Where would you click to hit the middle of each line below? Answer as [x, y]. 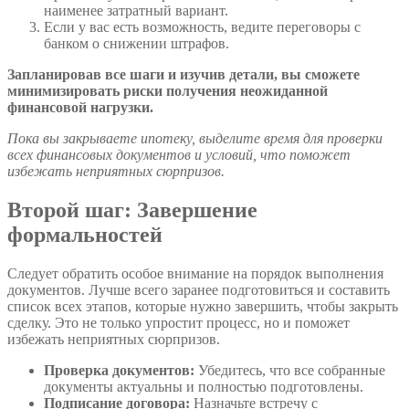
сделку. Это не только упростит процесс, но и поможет [178, 323]
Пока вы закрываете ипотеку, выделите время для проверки [195, 139]
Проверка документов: [119, 371]
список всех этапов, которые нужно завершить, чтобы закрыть [203, 307]
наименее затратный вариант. [136, 11]
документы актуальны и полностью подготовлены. [204, 387]
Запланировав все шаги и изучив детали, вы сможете [184, 75]
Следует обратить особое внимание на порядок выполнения [195, 274]
